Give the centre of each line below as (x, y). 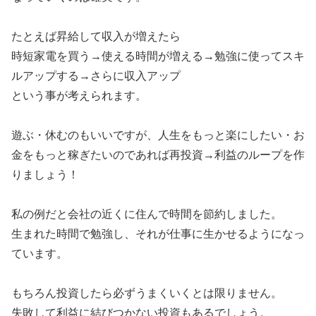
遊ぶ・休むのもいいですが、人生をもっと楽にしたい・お (158, 135)
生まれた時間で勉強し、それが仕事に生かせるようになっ (158, 233)
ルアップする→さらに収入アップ (96, 75)
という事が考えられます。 (79, 95)
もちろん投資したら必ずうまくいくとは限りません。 (147, 293)
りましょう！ (45, 174)
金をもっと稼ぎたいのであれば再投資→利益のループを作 (158, 154)
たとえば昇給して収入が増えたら (96, 36)
